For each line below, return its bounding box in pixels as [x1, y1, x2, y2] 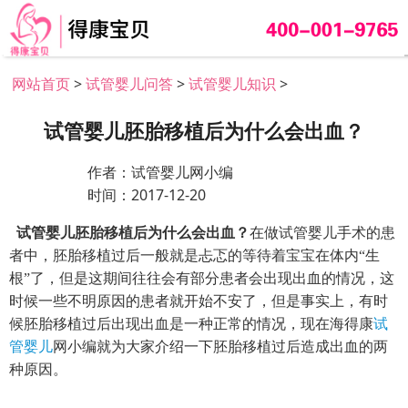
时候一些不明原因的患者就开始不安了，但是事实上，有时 [9, 292, 388, 309]
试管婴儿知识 [189, 74, 277, 94]
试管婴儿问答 [86, 74, 174, 94]
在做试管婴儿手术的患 [250, 224, 395, 240]
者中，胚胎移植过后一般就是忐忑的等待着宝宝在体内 [9, 247, 359, 263]
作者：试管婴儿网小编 [87, 161, 233, 182]
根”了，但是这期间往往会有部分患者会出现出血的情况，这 [9, 270, 394, 286]
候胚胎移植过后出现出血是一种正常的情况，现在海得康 [9, 315, 373, 331]
